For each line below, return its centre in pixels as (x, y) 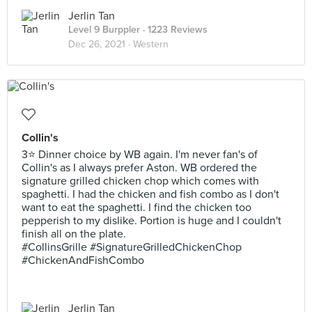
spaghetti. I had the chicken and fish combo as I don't (150, 194)
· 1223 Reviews (174, 30)
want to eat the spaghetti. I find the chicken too (136, 208)
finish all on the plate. (74, 234)
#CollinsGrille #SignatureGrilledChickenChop (132, 247)
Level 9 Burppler (104, 30)
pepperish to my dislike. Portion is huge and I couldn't (151, 221)
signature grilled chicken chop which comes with (140, 181)
